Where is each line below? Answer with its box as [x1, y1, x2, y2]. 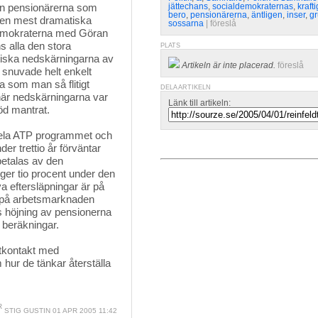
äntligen [251, 10, 283, 20]
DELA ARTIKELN [160, 84, 211, 91]
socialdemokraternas [212, 1, 293, 11]
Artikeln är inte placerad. [182, 60, 275, 70]
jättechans [168, 1, 208, 11]
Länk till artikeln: [168, 98, 231, 108]
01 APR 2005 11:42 [50, 307, 117, 314]
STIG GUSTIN [2, 307, 50, 314]
